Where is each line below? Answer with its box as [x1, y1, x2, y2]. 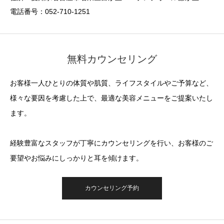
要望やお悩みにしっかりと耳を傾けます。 [10, 153, 143, 162]
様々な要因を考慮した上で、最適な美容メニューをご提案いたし [10, 93, 213, 102]
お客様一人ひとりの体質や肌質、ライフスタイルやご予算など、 [10, 78, 213, 87]
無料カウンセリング [67, 53, 157, 64]
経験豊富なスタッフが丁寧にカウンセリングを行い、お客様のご [10, 138, 213, 147]
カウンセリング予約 [85, 184, 139, 191]
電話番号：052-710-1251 [10, 7, 90, 15]
